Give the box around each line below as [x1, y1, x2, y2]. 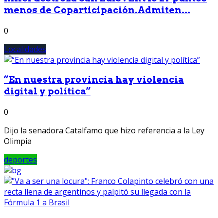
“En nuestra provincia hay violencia [4, 74, 184, 86]
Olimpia [4, 136, 32, 147]
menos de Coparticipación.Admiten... [4, 4, 190, 16]
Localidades [4, 43, 46, 54]
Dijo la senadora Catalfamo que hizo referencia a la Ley [4, 125, 204, 136]
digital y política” [4, 86, 91, 97]
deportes [4, 154, 37, 165]
